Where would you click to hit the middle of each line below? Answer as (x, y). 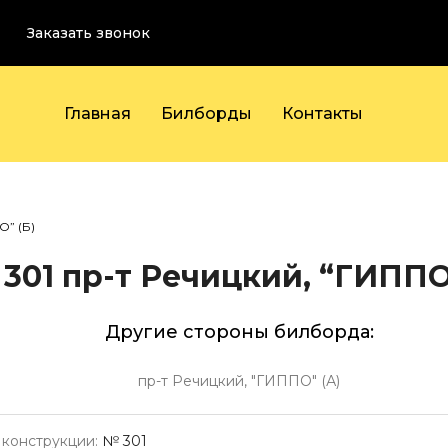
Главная (98, 113)
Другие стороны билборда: (239, 332)
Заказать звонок (88, 33)
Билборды (207, 113)
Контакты (323, 113)
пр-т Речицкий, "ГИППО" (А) (239, 381)
